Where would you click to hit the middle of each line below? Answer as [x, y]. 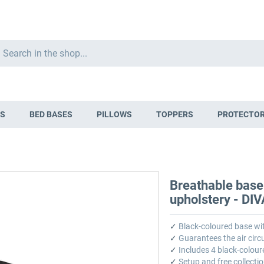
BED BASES [51, 115]
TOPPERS [174, 115]
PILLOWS [114, 115]
